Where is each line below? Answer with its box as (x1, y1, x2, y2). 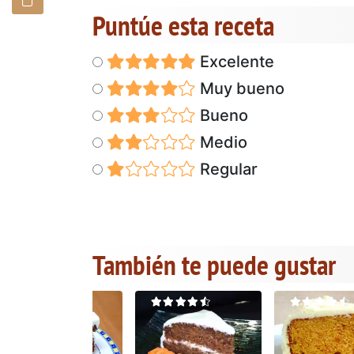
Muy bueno (195, 78, 284, 98)
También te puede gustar (92, 246, 336, 283)
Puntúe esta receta (92, 6, 274, 43)
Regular (195, 159, 258, 179)
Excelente (195, 51, 274, 71)
